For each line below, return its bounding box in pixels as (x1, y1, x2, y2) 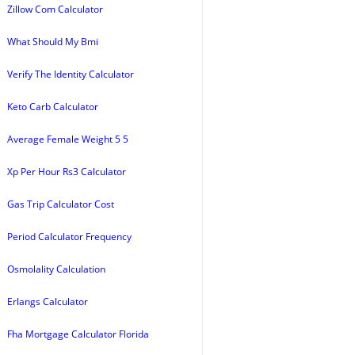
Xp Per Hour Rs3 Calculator (7, 165, 126, 178)
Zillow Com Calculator (7, 2, 103, 16)
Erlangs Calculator (7, 295, 88, 308)
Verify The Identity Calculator (7, 67, 134, 81)
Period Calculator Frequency (7, 230, 132, 243)
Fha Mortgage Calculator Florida (7, 327, 149, 341)
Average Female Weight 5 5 (7, 132, 128, 146)
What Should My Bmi (7, 35, 98, 48)
